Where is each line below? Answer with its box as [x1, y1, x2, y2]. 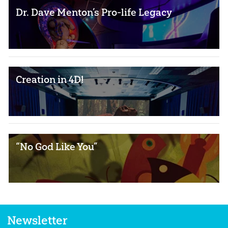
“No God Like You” [16, 140, 98, 153]
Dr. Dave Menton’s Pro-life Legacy [16, 6, 173, 19]
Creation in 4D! [16, 73, 84, 85]
